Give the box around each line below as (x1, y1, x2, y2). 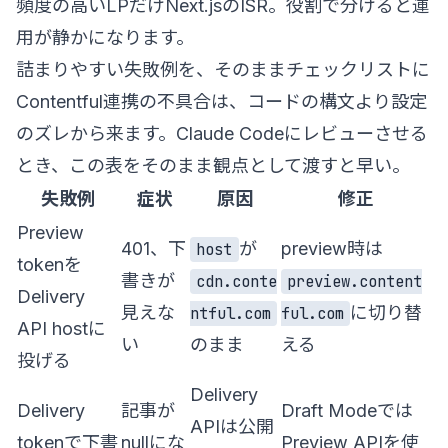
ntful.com (190, 302, 271, 324)
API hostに (17, 317, 106, 339)
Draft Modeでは (281, 399, 413, 421)
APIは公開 (190, 415, 274, 437)
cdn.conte (196, 270, 278, 292)
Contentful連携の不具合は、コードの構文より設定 (16, 90, 427, 112)
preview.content (287, 270, 423, 292)
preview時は (281, 237, 383, 259)
